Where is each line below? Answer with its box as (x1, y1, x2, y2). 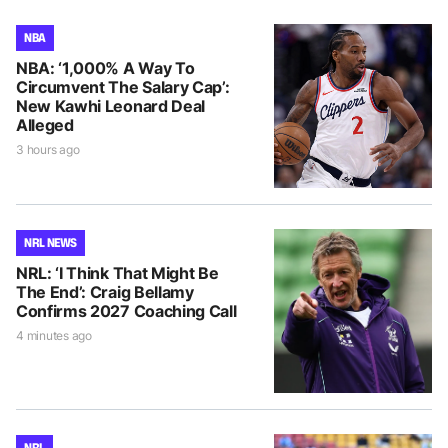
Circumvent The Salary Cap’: (16, 76, 230, 97)
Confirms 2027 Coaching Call (16, 300, 237, 321)
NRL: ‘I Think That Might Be (16, 262, 219, 283)
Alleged (16, 114, 74, 135)
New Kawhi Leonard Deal (16, 95, 205, 116)
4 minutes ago (16, 327, 92, 343)
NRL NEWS (24, 233, 78, 251)
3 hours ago (16, 141, 80, 157)
